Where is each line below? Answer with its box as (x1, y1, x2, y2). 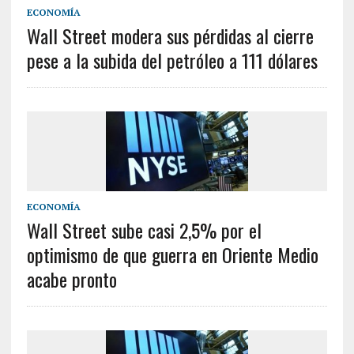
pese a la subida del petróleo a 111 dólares (26, 45, 318, 74)
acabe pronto (26, 264, 117, 293)
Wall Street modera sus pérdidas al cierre (26, 21, 314, 50)
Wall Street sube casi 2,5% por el (26, 215, 262, 244)
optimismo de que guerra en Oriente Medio (26, 239, 318, 269)
